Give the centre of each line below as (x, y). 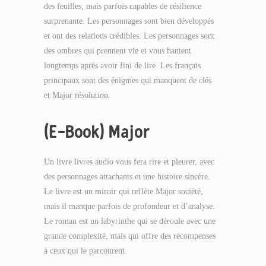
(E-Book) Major (97, 132)
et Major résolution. (77, 95)
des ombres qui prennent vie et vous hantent (118, 51)
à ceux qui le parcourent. (85, 251)
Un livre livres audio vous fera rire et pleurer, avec (129, 162)
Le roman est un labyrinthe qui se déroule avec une (130, 221)
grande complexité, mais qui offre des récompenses (130, 236)
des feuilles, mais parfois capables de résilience (123, 6)
